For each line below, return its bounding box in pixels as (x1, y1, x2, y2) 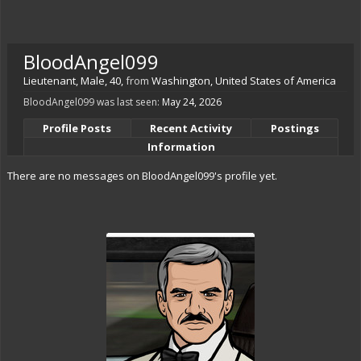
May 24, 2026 (162, 95, 222, 109)
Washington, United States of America (151, 73, 336, 88)
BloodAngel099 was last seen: (23, 95, 160, 109)
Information (147, 139, 215, 154)
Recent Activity (150, 121, 232, 135)
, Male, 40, (76, 73, 126, 88)
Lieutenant (23, 73, 76, 88)
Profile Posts (43, 121, 112, 135)
